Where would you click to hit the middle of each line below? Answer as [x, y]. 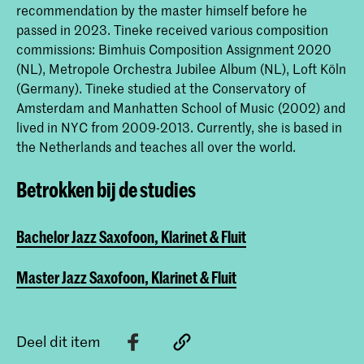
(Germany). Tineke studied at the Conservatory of [161, 88]
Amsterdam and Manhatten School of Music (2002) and [181, 108]
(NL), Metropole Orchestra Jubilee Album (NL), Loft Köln [181, 69]
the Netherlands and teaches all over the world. [156, 147]
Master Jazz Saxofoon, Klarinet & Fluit [126, 278]
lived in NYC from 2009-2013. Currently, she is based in [179, 127]
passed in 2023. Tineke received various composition [172, 30]
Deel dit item [58, 342]
